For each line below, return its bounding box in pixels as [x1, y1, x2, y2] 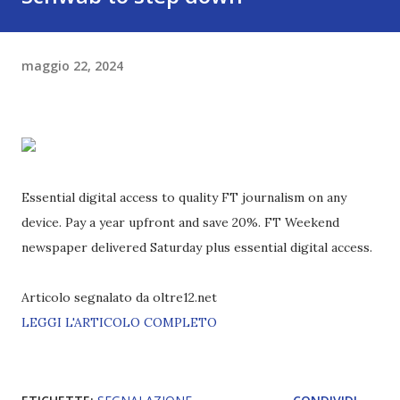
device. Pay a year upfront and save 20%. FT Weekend [21, 214, 339, 230]
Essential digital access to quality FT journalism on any [21, 189, 346, 205]
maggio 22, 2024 [21, 56, 123, 74]
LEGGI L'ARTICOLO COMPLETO [21, 314, 217, 330]
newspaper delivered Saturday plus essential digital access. [21, 239, 372, 255]
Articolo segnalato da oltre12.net [21, 289, 217, 305]
